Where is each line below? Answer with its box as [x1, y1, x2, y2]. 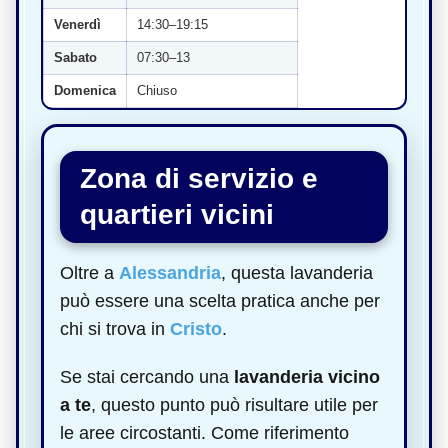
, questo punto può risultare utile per [91, 394, 378, 415]
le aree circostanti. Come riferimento [60, 422, 349, 443]
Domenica [54, 82, 116, 98]
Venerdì [54, 16, 101, 32]
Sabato [54, 49, 97, 65]
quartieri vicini [80, 198, 274, 230]
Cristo [170, 318, 222, 339]
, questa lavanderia [221, 262, 373, 283]
